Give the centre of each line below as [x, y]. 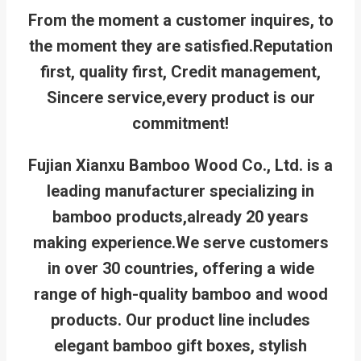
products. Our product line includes [180, 320]
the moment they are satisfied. [141, 46]
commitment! [180, 123]
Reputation [293, 46]
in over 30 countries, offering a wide [180, 268]
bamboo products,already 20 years [180, 216]
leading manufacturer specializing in [180, 191]
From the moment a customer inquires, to [180, 20]
